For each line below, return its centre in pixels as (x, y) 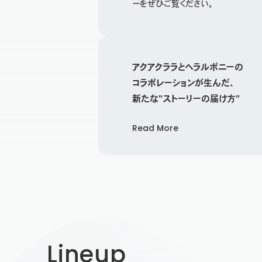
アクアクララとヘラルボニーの (188, 67)
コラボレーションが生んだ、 (184, 83)
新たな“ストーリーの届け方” (186, 99)
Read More (155, 128)
